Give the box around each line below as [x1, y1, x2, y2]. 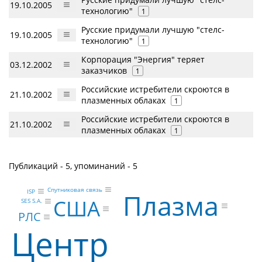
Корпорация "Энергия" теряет [81, 54, 205, 65]
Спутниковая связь [47, 185, 102, 194]
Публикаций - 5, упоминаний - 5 [9, 160, 137, 171]
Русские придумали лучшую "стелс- [81, 24, 225, 35]
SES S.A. [21, 196, 43, 205]
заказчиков [81, 65, 127, 76]
